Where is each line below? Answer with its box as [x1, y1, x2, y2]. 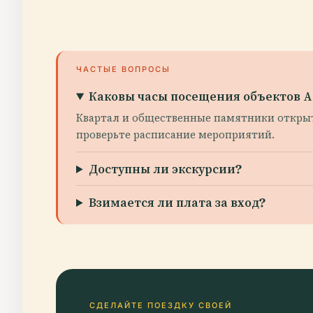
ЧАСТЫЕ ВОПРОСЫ [76, 64, 170, 74]
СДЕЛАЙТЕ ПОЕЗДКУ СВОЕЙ [89, 300, 232, 310]
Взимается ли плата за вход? [89, 195, 266, 210]
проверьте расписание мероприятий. [76, 127, 275, 142]
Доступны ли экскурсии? [89, 161, 242, 176]
